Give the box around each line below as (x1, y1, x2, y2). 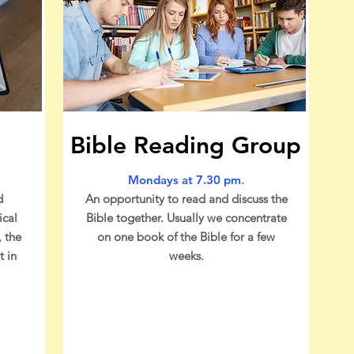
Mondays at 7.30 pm (128, 172, 241, 187)
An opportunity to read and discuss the (85, 191, 288, 206)
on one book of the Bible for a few (97, 229, 275, 244)
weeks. (168, 248, 204, 263)
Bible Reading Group (70, 131, 301, 160)
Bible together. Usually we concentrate (85, 210, 287, 225)
